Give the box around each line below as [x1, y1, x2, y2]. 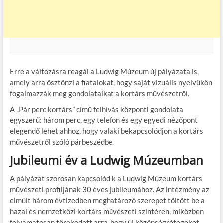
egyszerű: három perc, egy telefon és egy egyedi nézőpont [9, 115, 198, 124]
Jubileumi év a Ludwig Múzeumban [9, 151, 203, 168]
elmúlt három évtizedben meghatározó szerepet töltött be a [9, 195, 205, 205]
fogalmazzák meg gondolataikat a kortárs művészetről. [9, 88, 189, 98]
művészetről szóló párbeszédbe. [9, 137, 114, 146]
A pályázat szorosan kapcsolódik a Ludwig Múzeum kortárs [9, 173, 202, 183]
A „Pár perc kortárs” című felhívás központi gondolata [9, 104, 183, 113]
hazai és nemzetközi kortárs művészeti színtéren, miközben [9, 206, 204, 216]
